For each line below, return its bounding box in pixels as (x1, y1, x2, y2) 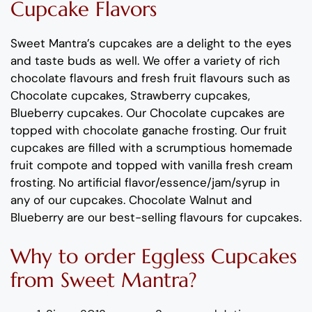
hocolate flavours (17, 70, 114, 86)
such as (244, 70, 290, 86)
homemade (230, 140, 292, 156)
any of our (10, 192, 70, 208)
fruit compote (10, 157, 88, 173)
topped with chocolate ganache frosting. (10, 123, 240, 139)
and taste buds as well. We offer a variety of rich (10, 53, 280, 69)
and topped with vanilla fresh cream (88, 157, 292, 173)
